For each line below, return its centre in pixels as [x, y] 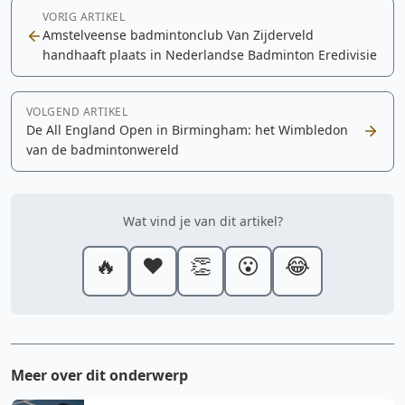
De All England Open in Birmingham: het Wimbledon [187, 129]
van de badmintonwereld [103, 149]
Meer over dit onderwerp [99, 375]
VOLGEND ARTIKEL [77, 111]
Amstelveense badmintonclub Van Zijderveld [178, 34]
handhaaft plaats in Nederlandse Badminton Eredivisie [210, 54]
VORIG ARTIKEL [84, 16]
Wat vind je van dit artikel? [202, 221]
